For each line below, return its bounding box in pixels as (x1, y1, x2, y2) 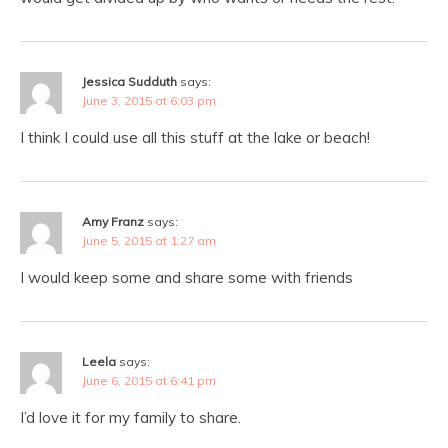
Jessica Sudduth (82, 74, 177, 89)
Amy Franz (82, 214, 144, 229)
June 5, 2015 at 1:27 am (82, 233, 216, 248)
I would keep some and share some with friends (20, 268, 353, 287)
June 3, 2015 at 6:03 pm (82, 93, 216, 108)
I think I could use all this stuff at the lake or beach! (20, 128, 370, 147)
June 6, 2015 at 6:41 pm (82, 373, 216, 388)
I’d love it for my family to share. (20, 408, 241, 427)
